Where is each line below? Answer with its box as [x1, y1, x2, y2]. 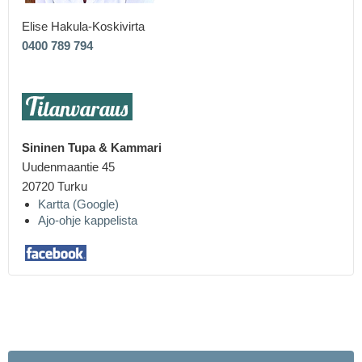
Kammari [107, 141, 162, 155]
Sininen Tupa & [22, 141, 107, 155]
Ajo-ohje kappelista [38, 213, 137, 228]
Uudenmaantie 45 [22, 160, 115, 175]
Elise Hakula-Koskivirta [22, 19, 145, 34]
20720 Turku [22, 179, 90, 194]
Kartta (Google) [38, 197, 119, 212]
